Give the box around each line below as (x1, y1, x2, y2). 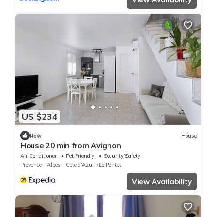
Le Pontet (99, 161, 121, 169)
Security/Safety (104, 153, 140, 160)
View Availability (132, 177, 192, 186)
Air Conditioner (20, 153, 57, 160)
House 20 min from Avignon (20, 140, 121, 151)
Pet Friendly (66, 153, 94, 160)
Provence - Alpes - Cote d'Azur (20, 161, 94, 169)
